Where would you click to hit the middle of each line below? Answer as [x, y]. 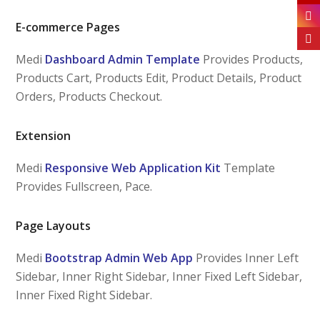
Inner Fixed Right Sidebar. [84, 295]
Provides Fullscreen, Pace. [84, 186]
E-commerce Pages [68, 27]
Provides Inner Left [247, 257]
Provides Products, [252, 59]
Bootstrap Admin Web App [118, 257]
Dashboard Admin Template [123, 59]
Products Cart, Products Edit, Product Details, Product [159, 77]
